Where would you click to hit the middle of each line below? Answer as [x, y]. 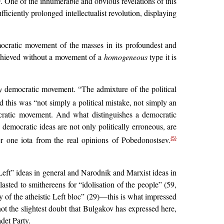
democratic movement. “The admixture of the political [89, 89]
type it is [162, 57]
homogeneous [125, 57]
